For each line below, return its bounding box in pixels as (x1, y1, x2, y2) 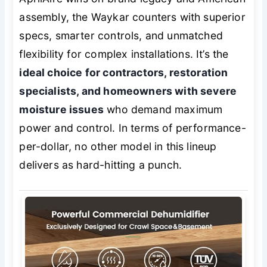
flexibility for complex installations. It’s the (19, 48, 229, 61)
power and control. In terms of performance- (19, 122, 246, 135)
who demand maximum (104, 103, 223, 116)
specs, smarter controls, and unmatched (19, 29, 223, 42)
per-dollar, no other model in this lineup (19, 140, 217, 153)
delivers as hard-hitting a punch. (19, 159, 182, 172)
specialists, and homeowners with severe (19, 85, 237, 98)
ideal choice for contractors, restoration (19, 66, 228, 79)
